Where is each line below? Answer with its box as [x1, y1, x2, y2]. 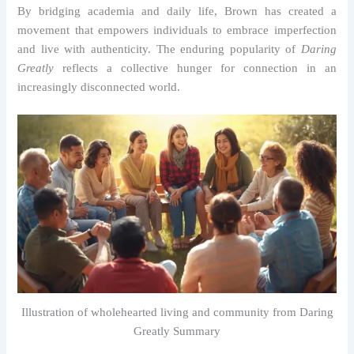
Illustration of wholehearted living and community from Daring [21, 305, 333, 318]
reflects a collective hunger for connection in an [54, 62, 337, 75]
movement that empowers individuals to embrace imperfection [17, 24, 337, 37]
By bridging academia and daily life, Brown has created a [17, 5, 337, 18]
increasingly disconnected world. [17, 81, 181, 94]
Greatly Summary [134, 324, 220, 337]
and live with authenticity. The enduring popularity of [17, 43, 301, 56]
